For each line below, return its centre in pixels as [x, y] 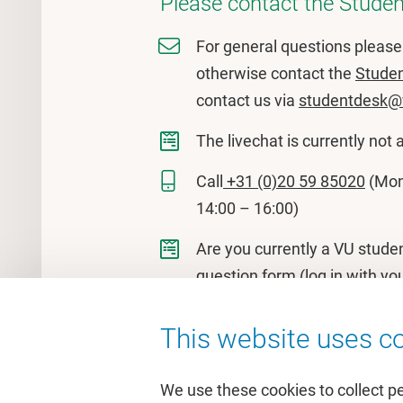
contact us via [247, 100]
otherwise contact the [276, 73]
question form [246, 276]
